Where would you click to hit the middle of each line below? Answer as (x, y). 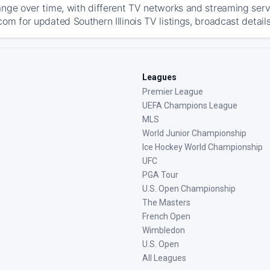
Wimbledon (164, 230)
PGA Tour (160, 175)
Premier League (173, 92)
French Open (166, 216)
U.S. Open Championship (189, 189)
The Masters (166, 202)
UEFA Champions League (190, 105)
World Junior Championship (194, 133)
